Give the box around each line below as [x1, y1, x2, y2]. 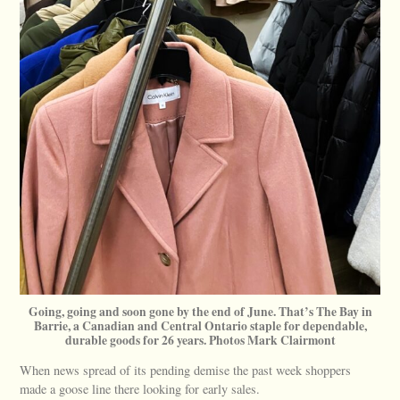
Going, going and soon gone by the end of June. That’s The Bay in [28, 302, 372, 321]
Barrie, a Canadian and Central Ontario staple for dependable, [33, 316, 367, 335]
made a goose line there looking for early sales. [20, 379, 261, 397]
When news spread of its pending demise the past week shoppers [20, 361, 352, 379]
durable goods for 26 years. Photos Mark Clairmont [64, 330, 336, 349]
